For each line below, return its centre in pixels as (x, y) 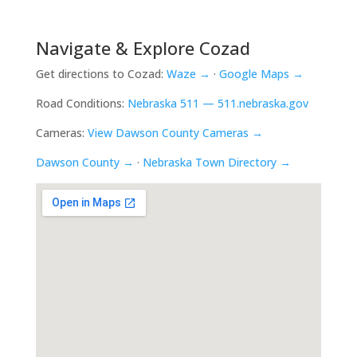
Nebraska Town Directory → (216, 162)
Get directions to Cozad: (101, 73)
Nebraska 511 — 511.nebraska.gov (218, 103)
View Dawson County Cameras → (175, 132)
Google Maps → (261, 73)
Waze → (188, 73)
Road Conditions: (81, 103)
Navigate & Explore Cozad (143, 47)
